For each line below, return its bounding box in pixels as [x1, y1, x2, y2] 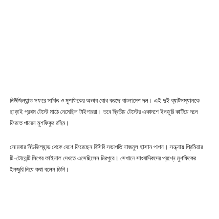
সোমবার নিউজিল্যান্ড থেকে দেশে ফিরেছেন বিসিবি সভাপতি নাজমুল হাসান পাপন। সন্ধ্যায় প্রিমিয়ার [10, 143, 203, 151]
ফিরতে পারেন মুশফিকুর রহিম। [10, 119, 69, 127]
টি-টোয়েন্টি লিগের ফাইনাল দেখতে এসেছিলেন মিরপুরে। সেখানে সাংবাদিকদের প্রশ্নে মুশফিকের [10, 154, 196, 162]
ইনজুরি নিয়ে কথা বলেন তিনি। [10, 165, 69, 173]
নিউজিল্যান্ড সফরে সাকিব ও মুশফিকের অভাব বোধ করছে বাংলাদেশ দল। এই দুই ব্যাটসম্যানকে [10, 96, 199, 104]
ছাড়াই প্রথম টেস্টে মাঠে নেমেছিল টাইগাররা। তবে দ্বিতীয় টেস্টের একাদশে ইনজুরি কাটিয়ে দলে [10, 108, 198, 115]
